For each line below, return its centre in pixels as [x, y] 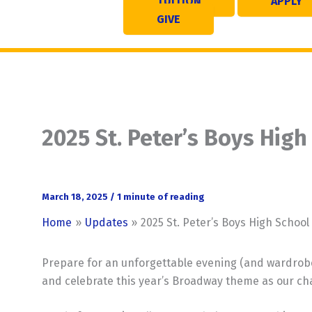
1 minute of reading [161, 196]
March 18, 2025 [76, 196]
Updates [106, 222]
